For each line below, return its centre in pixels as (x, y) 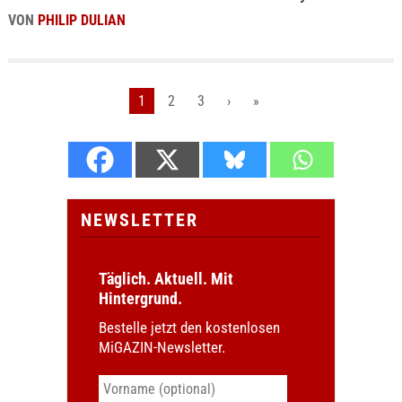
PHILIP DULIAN (81, 20)
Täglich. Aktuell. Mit (166, 278)
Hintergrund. (140, 298)
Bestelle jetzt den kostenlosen (189, 327)
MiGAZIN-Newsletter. (162, 347)
